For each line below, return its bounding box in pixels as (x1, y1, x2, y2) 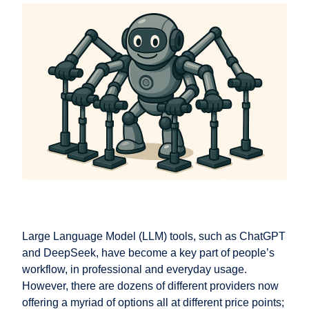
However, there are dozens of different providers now (22, 279, 279, 292)
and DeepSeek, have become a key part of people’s (22, 246, 275, 259)
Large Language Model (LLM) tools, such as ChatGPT (22, 230, 286, 242)
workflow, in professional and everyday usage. (22, 263, 247, 275)
